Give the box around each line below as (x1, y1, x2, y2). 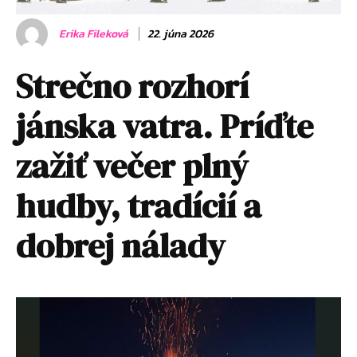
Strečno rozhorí (16, 62, 249, 109)
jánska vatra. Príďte (16, 102, 313, 149)
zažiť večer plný (16, 142, 248, 189)
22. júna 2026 (147, 25, 214, 42)
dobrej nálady (16, 222, 226, 269)
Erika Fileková (59, 25, 128, 42)
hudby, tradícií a (16, 182, 261, 229)
